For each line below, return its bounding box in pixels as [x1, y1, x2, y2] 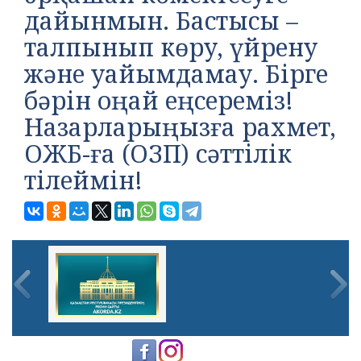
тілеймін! [24, 164, 143, 197]
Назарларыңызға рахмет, [24, 110, 336, 143]
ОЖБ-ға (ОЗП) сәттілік [24, 137, 292, 170]
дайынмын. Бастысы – [24, 4, 298, 37]
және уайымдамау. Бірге [24, 57, 328, 90]
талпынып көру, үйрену [24, 31, 317, 64]
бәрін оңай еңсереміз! [24, 84, 293, 117]
